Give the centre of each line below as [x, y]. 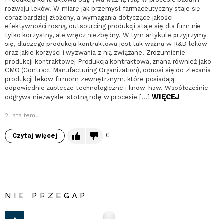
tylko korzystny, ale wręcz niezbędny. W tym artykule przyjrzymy [106, 35]
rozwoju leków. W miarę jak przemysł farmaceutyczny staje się [103, 9]
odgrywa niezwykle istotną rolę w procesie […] [78, 97]
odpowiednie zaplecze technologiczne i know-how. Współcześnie [107, 88]
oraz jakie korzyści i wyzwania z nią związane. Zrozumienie [95, 53]
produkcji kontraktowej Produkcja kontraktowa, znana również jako [108, 62]
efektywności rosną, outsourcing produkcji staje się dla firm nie [103, 26]
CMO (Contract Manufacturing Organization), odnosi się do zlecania [108, 70]
